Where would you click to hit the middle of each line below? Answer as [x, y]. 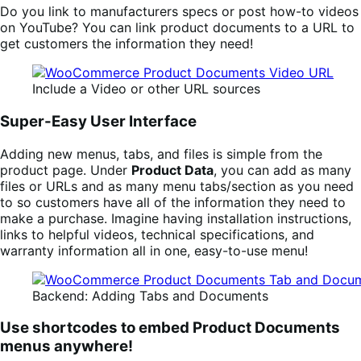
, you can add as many [282, 170]
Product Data [172, 170]
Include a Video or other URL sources [146, 89]
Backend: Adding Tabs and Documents [150, 295]
